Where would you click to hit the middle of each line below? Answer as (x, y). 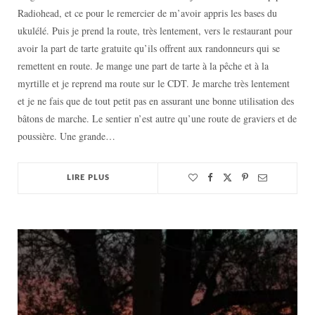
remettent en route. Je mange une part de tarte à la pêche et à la (143, 66)
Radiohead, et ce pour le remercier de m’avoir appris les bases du (147, 13)
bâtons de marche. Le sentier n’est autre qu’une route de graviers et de (157, 119)
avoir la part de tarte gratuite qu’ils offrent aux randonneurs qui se (149, 49)
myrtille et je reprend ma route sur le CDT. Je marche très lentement (154, 84)
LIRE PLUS (88, 178)
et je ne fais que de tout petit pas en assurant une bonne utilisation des (156, 101)
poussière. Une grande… (66, 136)
